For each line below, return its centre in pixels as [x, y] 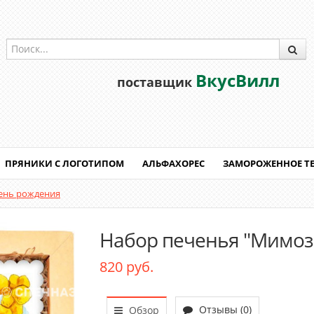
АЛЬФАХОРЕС [173, 163]
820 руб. [126, 267]
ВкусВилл [237, 80]
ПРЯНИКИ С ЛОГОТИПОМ [64, 163]
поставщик [156, 82]
